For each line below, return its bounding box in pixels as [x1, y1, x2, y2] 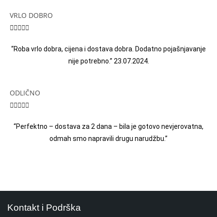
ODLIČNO [10, 88, 40, 98]
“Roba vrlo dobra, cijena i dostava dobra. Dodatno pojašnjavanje [11, 45, 206, 53]
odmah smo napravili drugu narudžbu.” [49, 135, 168, 143]
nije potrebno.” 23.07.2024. [68, 57, 149, 65]
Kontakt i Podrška [7, 202, 81, 213]
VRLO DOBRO [10, 11, 53, 20]
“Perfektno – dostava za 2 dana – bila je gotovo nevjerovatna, [14, 123, 203, 131]
